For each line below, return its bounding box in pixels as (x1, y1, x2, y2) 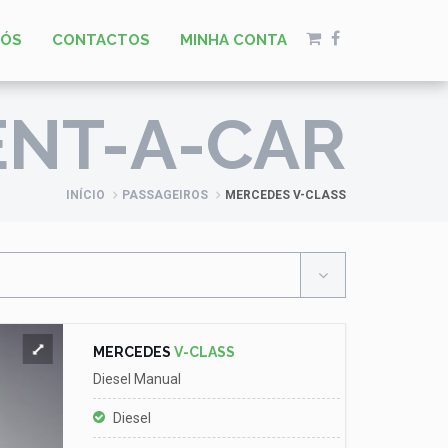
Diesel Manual (93, 371, 182, 387)
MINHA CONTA (180, 31, 287, 49)
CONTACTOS (52, 31, 150, 49)
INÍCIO (66, 188, 105, 202)
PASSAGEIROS (122, 188, 208, 202)
